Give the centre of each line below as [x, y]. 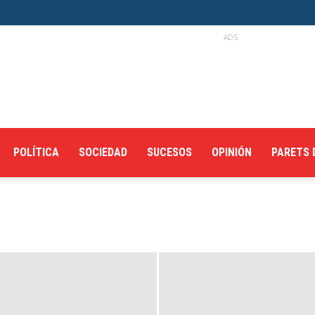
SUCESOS [169, 152]
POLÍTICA [36, 152]
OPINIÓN [232, 152]
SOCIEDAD [103, 152]
